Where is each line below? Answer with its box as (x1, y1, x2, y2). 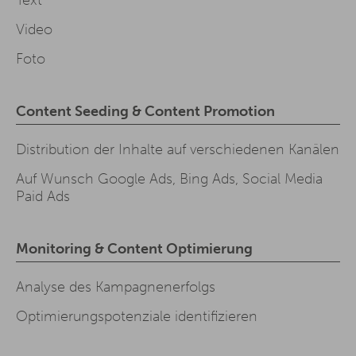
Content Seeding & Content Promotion (16, 103, 275, 121)
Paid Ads (16, 188, 70, 206)
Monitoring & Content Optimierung (16, 240, 253, 258)
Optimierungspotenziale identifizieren (16, 308, 257, 326)
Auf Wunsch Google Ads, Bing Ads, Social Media (16, 170, 323, 188)
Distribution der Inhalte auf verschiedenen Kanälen (16, 141, 339, 159)
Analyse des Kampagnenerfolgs (16, 278, 215, 296)
